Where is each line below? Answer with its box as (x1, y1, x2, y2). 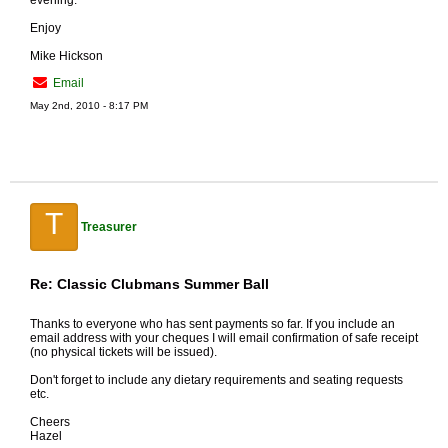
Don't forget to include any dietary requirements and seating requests (30, 373, 403, 387)
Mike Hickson (30, 49, 103, 63)
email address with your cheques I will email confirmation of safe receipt (30, 331, 418, 345)
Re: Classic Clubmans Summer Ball (30, 276, 269, 292)
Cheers (30, 415, 70, 429)
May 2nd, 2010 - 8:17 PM (30, 100, 148, 111)
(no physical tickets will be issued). (30, 345, 217, 359)
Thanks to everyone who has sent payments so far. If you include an (30, 317, 395, 331)
